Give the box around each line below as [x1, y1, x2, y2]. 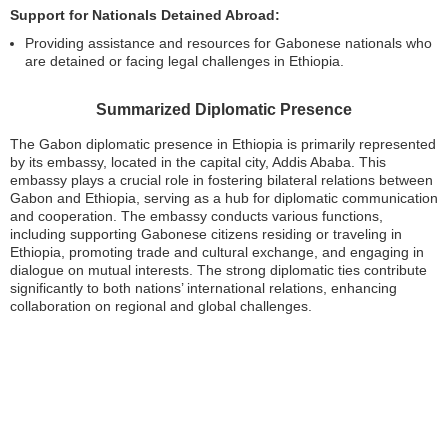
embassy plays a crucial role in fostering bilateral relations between [10, 171, 433, 188]
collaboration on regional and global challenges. [10, 297, 312, 314]
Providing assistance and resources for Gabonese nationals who [25, 34, 432, 51]
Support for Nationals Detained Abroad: [10, 6, 280, 23]
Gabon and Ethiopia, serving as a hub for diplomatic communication [10, 189, 438, 206]
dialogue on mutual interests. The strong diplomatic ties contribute [10, 261, 427, 278]
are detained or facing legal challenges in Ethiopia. [25, 52, 344, 69]
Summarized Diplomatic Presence [96, 100, 352, 118]
